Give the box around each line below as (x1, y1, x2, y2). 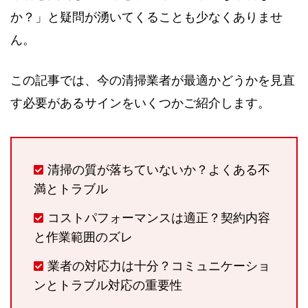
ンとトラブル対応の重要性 (34, 278, 182, 293)
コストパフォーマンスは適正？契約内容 (47, 211, 271, 225)
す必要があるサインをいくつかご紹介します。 (10, 96, 270, 111)
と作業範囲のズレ (34, 230, 133, 245)
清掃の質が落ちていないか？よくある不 (47, 163, 271, 177)
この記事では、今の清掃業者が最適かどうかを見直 (10, 74, 295, 88)
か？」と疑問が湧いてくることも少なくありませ (10, 10, 283, 24)
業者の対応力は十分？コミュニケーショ (47, 259, 271, 274)
